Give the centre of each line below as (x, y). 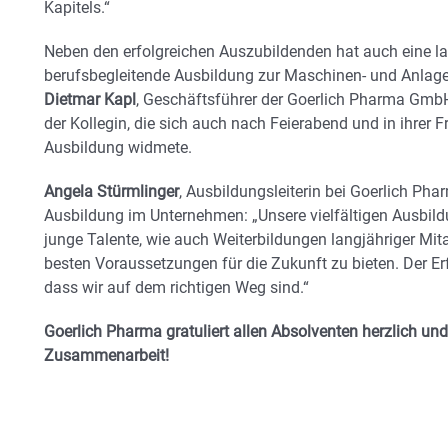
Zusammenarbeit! (106, 356)
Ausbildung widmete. (118, 148)
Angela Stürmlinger (111, 192)
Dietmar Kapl (90, 100)
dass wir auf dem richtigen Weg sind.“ (176, 288)
